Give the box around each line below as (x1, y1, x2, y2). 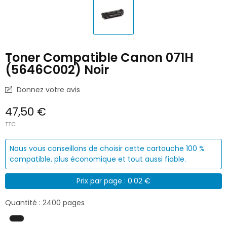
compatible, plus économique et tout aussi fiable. (10, 154, 186, 164)
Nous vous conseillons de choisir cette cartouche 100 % (10, 143, 205, 154)
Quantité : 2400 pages (5, 198, 85, 208)
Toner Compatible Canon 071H (5, 49, 194, 66)
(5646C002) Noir (5, 61, 109, 78)
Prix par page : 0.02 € (77, 175, 150, 186)
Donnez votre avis (15, 84, 80, 95)
